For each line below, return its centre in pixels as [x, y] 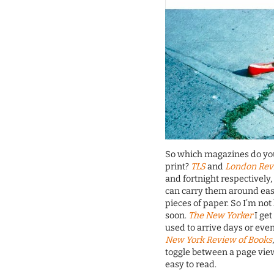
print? [178, 167]
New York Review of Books [219, 240]
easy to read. [191, 265]
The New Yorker [221, 216]
